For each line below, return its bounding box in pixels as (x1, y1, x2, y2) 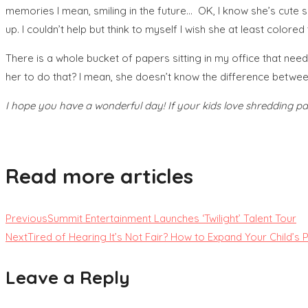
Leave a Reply (5, 265, 130, 289)
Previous (5, 211, 47, 225)
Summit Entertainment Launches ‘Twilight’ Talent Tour (47, 211, 296, 225)
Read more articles (5, 162, 193, 189)
